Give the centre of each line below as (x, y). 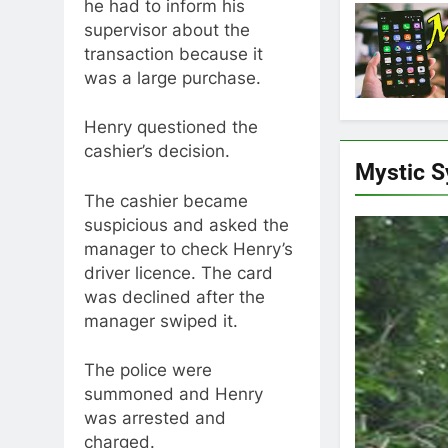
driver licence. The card (178, 272)
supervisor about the (167, 29)
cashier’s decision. (157, 151)
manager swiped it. (161, 320)
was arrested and (155, 418)
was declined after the (174, 296)
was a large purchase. (172, 77)
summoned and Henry (173, 394)
